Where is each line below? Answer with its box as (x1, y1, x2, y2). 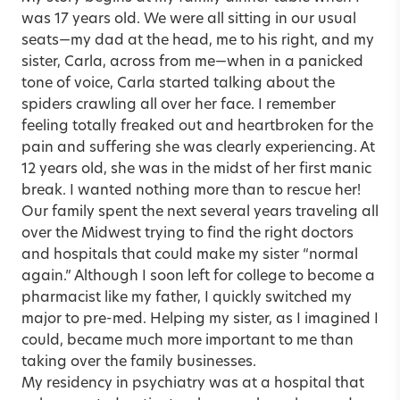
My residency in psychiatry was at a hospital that (21, 376, 364, 391)
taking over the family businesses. (21, 354, 256, 370)
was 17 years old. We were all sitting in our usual (21, 12, 356, 27)
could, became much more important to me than (21, 333, 354, 348)
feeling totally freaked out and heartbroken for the (21, 119, 373, 134)
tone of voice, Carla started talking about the (21, 76, 335, 91)
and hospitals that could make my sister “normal (21, 247, 358, 262)
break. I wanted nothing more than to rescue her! (21, 183, 361, 198)
